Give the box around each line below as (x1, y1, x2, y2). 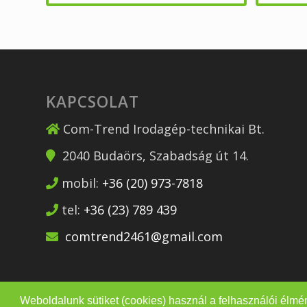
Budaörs (93, 147, 143, 164)
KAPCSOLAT (46, 90, 139, 112)
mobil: (62, 174, 102, 191)
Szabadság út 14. (149, 147, 249, 164)
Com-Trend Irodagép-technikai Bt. (63, 120, 265, 137)
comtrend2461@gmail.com (65, 228, 223, 245)
